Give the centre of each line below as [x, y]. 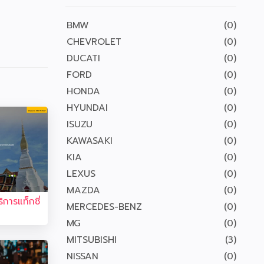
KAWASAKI [90, 141]
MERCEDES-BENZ [104, 207]
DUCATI [83, 58]
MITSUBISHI [92, 240]
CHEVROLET [94, 42]
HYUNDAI [87, 108]
